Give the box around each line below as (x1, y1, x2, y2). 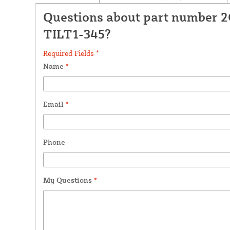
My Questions (43, 175, 94, 184)
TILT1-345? (43, 26, 111, 42)
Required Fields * (43, 48, 99, 57)
